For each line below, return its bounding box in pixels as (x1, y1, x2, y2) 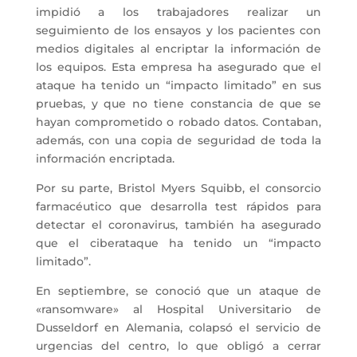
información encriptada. (35, 151, 175, 167)
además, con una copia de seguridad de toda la (35, 133, 322, 148)
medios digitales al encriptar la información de (35, 41, 322, 57)
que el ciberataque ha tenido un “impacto (35, 236, 322, 251)
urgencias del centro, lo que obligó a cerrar (35, 339, 322, 354)
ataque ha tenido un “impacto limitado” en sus (35, 78, 322, 93)
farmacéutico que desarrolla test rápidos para (35, 199, 322, 214)
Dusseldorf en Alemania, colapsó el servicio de (35, 320, 322, 335)
